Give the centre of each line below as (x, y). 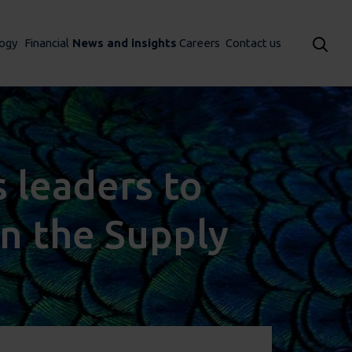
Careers (199, 43)
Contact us (253, 43)
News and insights (125, 43)
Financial (46, 43)
